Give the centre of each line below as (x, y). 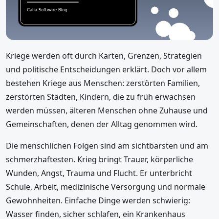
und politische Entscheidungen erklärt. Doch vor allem (106, 69)
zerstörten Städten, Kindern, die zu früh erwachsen (101, 97)
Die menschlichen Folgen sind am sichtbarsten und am (107, 145)
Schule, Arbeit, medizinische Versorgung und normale (106, 186)
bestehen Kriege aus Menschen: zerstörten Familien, (103, 83)
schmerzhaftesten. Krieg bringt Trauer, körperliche (99, 159)
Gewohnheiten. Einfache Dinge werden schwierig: (98, 200)
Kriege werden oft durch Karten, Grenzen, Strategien (104, 55)
